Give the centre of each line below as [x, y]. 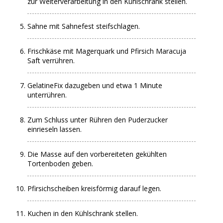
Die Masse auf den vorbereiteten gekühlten [97, 154]
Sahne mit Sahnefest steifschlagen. [84, 26]
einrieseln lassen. [55, 129]
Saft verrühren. [51, 60]
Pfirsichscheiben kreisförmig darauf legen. [95, 188]
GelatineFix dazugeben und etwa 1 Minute [95, 85]
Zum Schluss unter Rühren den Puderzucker [98, 120]
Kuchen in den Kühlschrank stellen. [83, 213]
